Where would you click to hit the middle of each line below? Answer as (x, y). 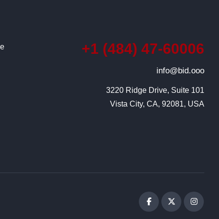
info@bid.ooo (180, 70)
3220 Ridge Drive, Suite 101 (155, 90)
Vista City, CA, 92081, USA (157, 104)
